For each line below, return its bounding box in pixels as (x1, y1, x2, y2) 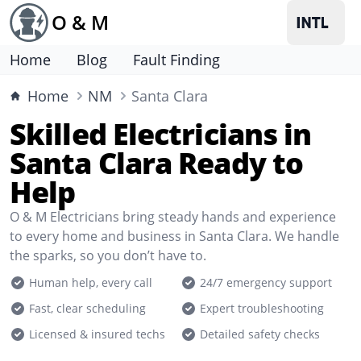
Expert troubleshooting (200, 301, 324, 316)
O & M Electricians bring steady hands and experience (10, 208, 336, 226)
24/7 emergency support (200, 275, 332, 290)
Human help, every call (29, 275, 152, 290)
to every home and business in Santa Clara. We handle (10, 227, 339, 245)
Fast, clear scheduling (29, 301, 146, 316)
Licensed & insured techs (29, 326, 165, 342)
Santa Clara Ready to (10, 143, 304, 183)
